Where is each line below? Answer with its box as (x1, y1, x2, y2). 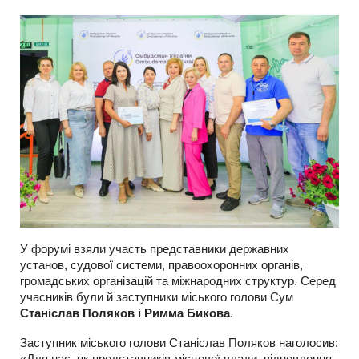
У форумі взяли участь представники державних (20, 242, 289, 256)
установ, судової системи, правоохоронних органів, (20, 258, 303, 272)
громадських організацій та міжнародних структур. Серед (20, 274, 336, 288)
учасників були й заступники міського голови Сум (20, 290, 293, 305)
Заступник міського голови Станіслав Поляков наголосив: (20, 336, 338, 350)
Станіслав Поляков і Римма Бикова (20, 306, 230, 321)
